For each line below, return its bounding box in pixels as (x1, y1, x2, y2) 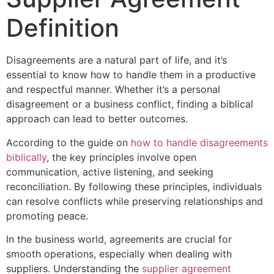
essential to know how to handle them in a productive (6, 68, 256, 81)
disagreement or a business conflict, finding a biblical (6, 98, 253, 111)
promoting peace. (6, 209, 88, 222)
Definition (6, 13, 119, 43)
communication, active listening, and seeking (6, 165, 213, 178)
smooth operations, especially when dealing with (6, 248, 232, 261)
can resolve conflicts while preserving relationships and (6, 194, 263, 207)
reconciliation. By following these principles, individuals (6, 180, 262, 193)
